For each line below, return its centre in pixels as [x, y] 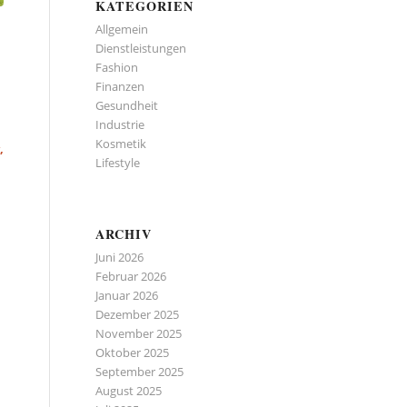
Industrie [120, 124]
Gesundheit [127, 105]
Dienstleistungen [141, 48]
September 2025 [140, 372]
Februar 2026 [131, 276]
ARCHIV [124, 234]
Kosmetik [121, 144]
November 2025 [139, 333]
